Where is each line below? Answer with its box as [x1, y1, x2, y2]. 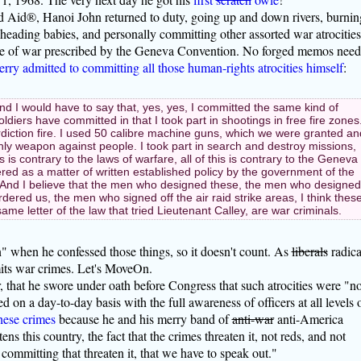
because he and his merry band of [55, 309, 232, 327]
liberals [291, 242, 328, 259]
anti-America [273, 309, 343, 327]
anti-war [231, 309, 274, 327]
